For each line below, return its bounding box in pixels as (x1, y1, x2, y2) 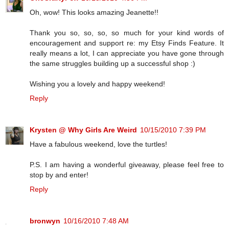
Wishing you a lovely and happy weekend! (30, 80, 165, 88)
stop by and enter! (30, 171, 88, 179)
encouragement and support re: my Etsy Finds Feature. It (30, 39, 224, 48)
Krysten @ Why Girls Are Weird (30, 126, 137, 134)
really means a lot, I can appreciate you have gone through (30, 49, 224, 58)
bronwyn (30, 217, 60, 225)
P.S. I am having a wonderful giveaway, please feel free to (30, 161, 224, 169)
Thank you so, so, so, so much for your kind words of (30, 29, 224, 37)
